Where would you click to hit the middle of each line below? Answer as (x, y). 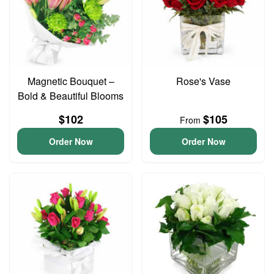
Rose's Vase (203, 81)
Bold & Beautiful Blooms (71, 96)
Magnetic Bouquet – (71, 81)
